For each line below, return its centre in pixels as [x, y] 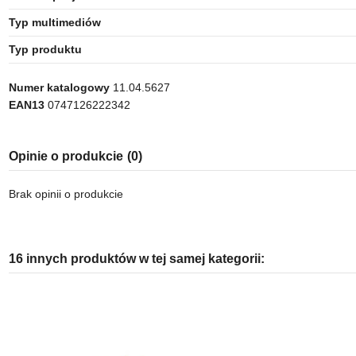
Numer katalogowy [59, 88]
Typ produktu [45, 50]
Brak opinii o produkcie [66, 194]
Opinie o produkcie [66, 156]
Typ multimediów [54, 23]
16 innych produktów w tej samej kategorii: [136, 259]
